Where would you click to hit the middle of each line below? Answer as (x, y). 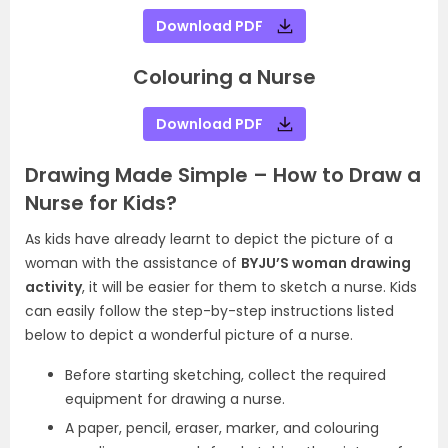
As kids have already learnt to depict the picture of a (209, 239)
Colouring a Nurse (224, 77)
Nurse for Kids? (103, 203)
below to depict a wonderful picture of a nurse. (191, 335)
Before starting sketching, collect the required (225, 375)
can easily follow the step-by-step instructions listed (209, 311)
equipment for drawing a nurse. (177, 399)
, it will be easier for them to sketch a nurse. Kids (249, 287)
